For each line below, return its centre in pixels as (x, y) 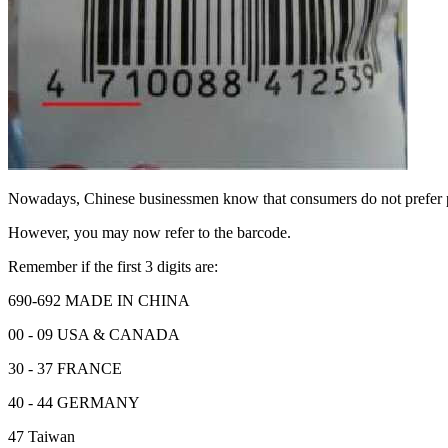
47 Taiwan (41, 436)
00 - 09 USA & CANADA (94, 334)
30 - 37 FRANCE (65, 368)
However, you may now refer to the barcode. (149, 232)
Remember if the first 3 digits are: (113, 266)
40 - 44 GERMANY (74, 402)
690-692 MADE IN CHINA (99, 300)
